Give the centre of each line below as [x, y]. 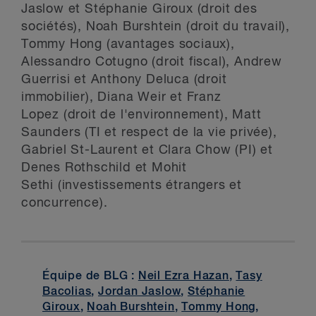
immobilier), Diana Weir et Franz [121, 97]
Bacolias [67, 292]
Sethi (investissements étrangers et [132, 186]
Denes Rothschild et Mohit [104, 168]
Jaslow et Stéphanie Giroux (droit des [139, 9]
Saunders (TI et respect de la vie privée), [149, 133]
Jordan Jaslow [140, 292]
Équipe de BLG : [90, 277]
